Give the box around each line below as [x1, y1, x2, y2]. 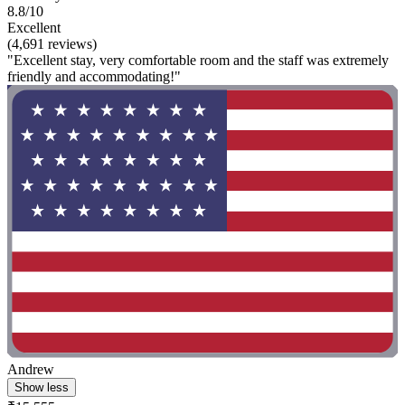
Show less [14, 381, 69, 395]
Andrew [7, 362, 54, 378]
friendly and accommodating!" [7, 69, 181, 85]
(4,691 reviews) [7, 36, 97, 52]
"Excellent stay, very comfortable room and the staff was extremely [7, 52, 389, 69]
